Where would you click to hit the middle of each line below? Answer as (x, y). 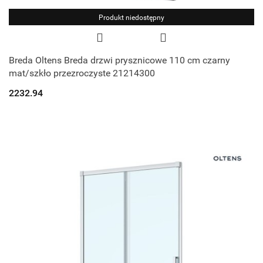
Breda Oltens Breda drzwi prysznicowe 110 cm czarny (119, 60)
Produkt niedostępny (131, 18)
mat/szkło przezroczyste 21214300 (82, 73)
